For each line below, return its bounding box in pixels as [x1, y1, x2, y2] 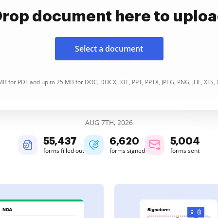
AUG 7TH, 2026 [85, 118, 133, 127]
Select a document [75, 43, 143, 54]
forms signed [109, 146, 145, 155]
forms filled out [43, 146, 84, 155]
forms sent [170, 146, 200, 155]
